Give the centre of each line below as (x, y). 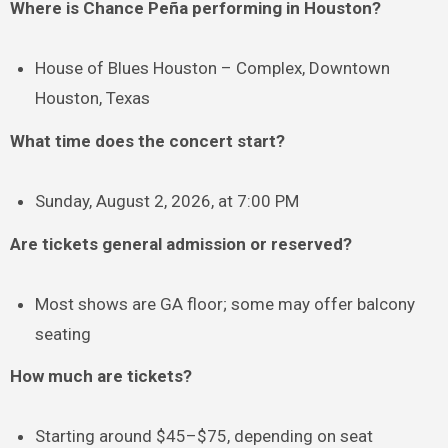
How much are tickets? (100, 376)
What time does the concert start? (147, 140)
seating (63, 333)
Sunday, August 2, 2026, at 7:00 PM (167, 200)
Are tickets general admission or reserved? (180, 243)
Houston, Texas (93, 98)
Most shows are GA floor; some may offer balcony (225, 303)
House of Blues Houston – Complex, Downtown (213, 68)
